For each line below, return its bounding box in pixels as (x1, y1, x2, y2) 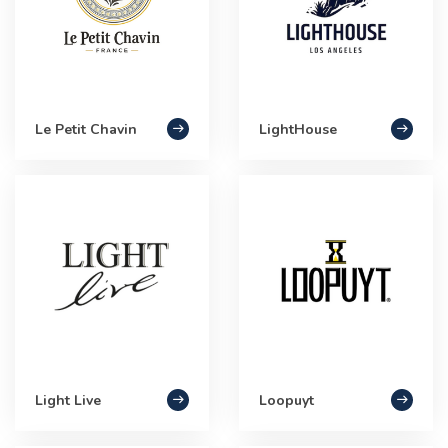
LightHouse (259, 119, 337, 139)
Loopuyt (259, 390, 314, 410)
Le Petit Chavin (35, 119, 137, 139)
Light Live (35, 390, 101, 410)
